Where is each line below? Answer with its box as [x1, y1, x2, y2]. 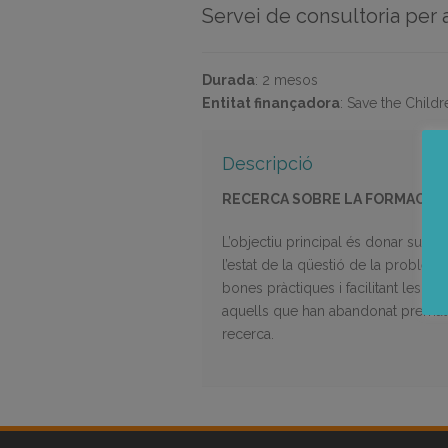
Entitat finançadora [202, 95, 340, 111]
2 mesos [262, 72, 318, 88]
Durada [202, 72, 255, 88]
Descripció [222, 153, 313, 174]
